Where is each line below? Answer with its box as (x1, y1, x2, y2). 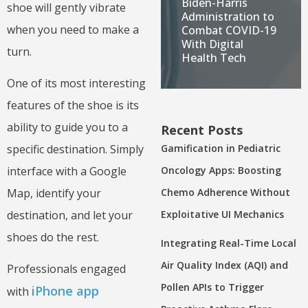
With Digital (181, 36, 243, 52)
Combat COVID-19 (181, 22, 276, 38)
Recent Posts (161, 121, 243, 138)
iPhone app (32, 283, 99, 300)
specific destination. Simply (7, 142, 144, 157)
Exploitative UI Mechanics (161, 207, 284, 221)
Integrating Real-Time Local (161, 236, 296, 250)
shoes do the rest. (7, 230, 99, 245)
